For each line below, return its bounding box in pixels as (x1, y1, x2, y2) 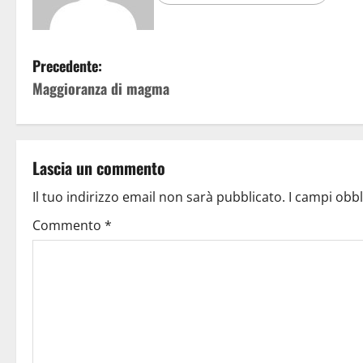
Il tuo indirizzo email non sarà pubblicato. (32, 187, 285, 206)
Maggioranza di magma (32, 77, 169, 99)
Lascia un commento (32, 155, 165, 180)
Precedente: (32, 54, 102, 76)
